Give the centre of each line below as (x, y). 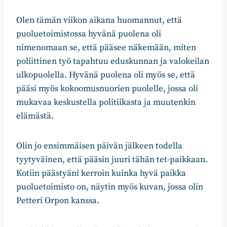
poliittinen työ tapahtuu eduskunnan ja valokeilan (113, 61)
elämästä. (35, 116)
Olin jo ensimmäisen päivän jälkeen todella (99, 146)
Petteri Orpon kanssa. (58, 200)
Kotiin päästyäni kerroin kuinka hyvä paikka (101, 173)
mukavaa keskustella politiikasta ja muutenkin (106, 102)
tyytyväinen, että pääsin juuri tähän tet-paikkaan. (112, 159)
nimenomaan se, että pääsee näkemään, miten (106, 47)
